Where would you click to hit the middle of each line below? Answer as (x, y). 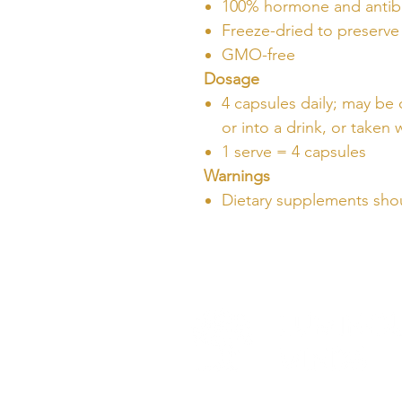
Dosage (232, 79)
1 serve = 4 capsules (294, 151)
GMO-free (258, 54)
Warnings (237, 175)
